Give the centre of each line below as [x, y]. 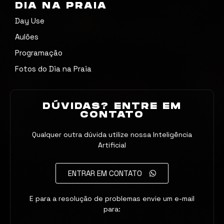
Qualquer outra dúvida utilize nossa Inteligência [112, 135]
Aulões [27, 37]
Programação [39, 53]
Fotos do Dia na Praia [53, 69]
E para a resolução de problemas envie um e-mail [112, 199]
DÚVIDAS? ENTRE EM [112, 107]
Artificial [112, 145]
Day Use [30, 21]
